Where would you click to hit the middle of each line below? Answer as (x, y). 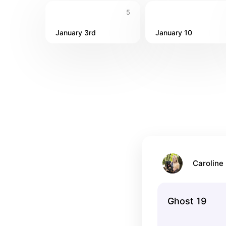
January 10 (174, 33)
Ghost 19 (187, 201)
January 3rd (76, 33)
